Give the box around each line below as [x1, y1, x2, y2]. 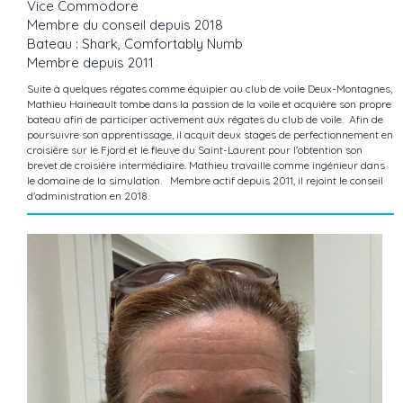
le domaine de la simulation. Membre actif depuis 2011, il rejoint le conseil [27, 174, 383, 188]
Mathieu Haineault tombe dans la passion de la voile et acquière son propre [27, 97, 391, 112]
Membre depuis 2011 [27, 54, 154, 72]
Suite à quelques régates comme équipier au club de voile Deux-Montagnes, [27, 82, 392, 96]
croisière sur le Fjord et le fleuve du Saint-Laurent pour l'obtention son [27, 143, 363, 157]
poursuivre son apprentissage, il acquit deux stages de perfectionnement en [27, 128, 393, 142]
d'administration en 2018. [27, 189, 149, 203]
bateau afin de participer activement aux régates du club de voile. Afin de [27, 112, 383, 127]
